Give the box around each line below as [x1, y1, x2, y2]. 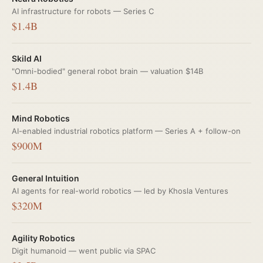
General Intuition [12, 173, 79, 183]
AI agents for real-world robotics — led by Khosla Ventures [12, 186, 228, 195]
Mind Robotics [12, 113, 70, 123]
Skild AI [12, 53, 42, 63]
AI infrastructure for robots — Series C [12, 6, 154, 16]
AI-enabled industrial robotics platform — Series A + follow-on [12, 126, 241, 136]
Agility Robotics [12, 233, 75, 243]
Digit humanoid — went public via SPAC [12, 246, 156, 255]
